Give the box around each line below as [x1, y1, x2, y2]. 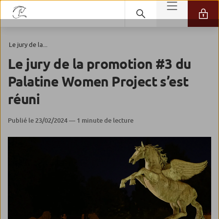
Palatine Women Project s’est [8, 73, 189, 90]
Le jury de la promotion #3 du [8, 55, 191, 72]
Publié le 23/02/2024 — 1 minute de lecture [8, 116, 133, 124]
